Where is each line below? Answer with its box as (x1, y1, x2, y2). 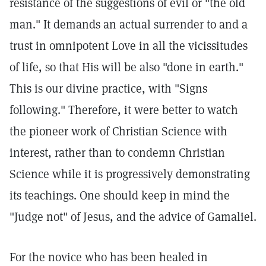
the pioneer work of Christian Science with (9, 123, 227, 139)
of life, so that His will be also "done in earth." (9, 59, 243, 75)
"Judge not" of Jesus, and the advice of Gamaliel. (9, 209, 256, 224)
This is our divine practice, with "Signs (9, 81, 207, 96)
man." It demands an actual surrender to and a (9, 17, 248, 32)
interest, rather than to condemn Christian (9, 145, 225, 160)
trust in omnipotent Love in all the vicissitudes (9, 38, 248, 53)
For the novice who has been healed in (9, 249, 208, 265)
